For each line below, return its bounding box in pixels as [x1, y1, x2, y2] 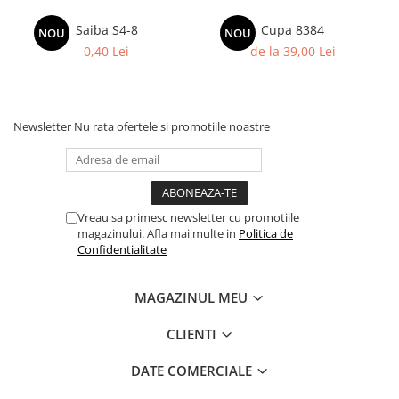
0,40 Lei [84, 43, 129, 60]
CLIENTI [166, 325, 220, 343]
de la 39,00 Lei [249, 43, 336, 60]
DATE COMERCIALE [130, 362, 256, 379]
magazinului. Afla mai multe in [77, 225, 239, 241]
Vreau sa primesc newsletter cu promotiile [77, 209, 299, 225]
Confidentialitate [77, 241, 167, 257]
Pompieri [13, 20, 69, 37]
